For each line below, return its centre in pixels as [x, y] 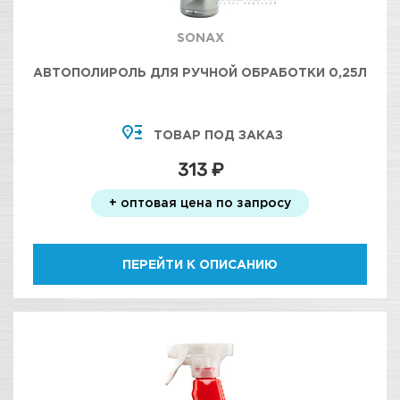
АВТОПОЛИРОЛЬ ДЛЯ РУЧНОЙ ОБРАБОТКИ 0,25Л [200, 72]
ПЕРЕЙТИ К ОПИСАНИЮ [200, 264]
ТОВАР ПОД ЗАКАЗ [218, 134]
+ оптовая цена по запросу [200, 202]
